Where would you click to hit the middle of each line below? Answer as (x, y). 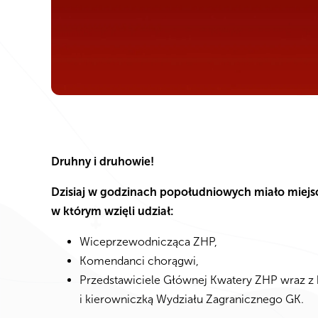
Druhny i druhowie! (103, 161)
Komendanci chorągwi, (141, 261)
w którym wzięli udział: (113, 211)
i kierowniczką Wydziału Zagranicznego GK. (193, 299)
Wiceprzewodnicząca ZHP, (150, 242)
